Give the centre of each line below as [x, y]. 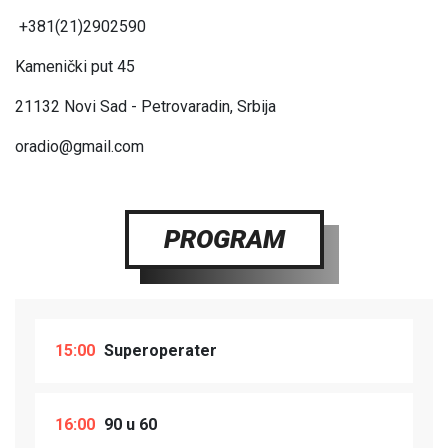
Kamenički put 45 [75, 67]
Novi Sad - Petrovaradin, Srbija [170, 107]
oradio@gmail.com [79, 147]
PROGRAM [224, 239]
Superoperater [158, 351]
